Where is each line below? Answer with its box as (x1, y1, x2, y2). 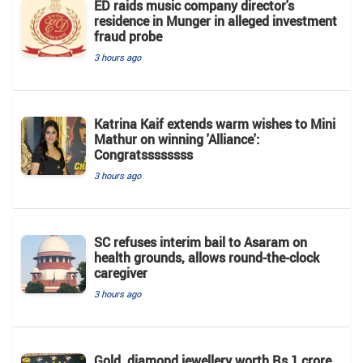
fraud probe (94, 27, 162, 45)
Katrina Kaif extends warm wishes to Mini (94, 114, 335, 133)
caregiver (94, 263, 147, 282)
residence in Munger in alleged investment (94, 11, 337, 30)
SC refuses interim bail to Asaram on (94, 233, 307, 251)
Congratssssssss (94, 145, 193, 164)
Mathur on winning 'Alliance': (94, 130, 259, 148)
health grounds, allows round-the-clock (94, 248, 319, 267)
